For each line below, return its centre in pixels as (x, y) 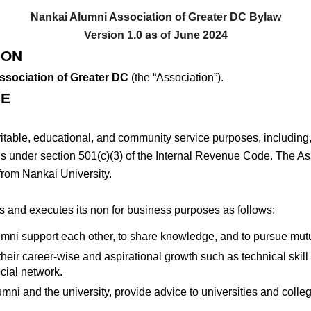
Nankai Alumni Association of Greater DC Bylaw (155, 17)
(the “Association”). (176, 77)
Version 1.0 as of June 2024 (155, 35)
